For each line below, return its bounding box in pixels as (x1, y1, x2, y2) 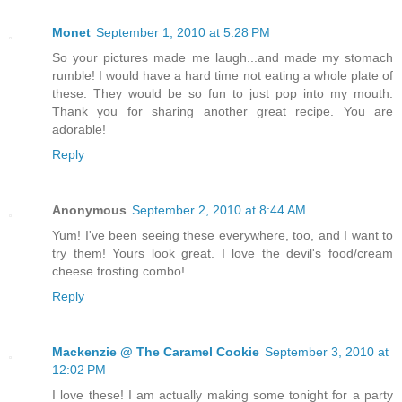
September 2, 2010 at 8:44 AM (132, 202, 306, 217)
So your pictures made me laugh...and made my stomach (52, 49, 393, 65)
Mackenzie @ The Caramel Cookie (52, 344, 259, 359)
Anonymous (52, 202, 127, 217)
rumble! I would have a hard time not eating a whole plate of (52, 67, 393, 83)
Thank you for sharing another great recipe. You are (52, 103, 393, 118)
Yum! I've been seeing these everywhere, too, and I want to (52, 227, 393, 242)
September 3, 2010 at (265, 344, 389, 359)
